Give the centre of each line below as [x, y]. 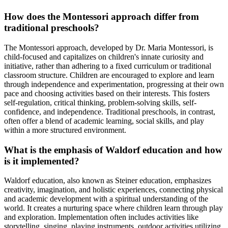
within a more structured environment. [65, 130]
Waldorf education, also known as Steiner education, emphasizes [108, 181]
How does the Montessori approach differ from [102, 17]
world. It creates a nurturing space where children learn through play [113, 208]
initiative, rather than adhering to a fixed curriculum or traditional [108, 66]
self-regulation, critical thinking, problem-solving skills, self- [100, 102]
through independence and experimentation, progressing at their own [114, 84]
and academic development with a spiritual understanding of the [106, 199]
